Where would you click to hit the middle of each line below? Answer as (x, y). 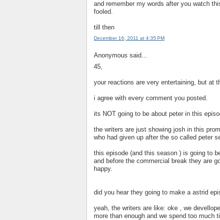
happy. (103, 168)
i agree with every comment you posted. (151, 98)
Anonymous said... (121, 55)
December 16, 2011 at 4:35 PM (129, 38)
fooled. (103, 11)
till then (104, 27)
